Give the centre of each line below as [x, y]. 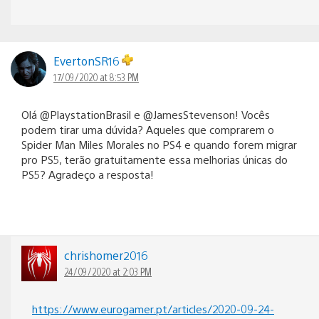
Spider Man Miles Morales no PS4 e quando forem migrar [159, 144]
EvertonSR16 [88, 61]
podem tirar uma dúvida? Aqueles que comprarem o [148, 129]
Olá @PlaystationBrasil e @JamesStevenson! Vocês [146, 114]
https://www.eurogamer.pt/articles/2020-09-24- [153, 308]
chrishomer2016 [106, 255]
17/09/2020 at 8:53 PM [96, 77]
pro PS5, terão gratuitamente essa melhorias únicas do [155, 159]
